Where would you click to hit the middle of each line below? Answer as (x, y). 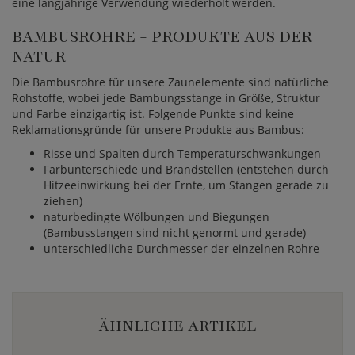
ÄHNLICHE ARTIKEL (177, 326)
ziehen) (63, 201)
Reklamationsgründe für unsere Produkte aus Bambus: (158, 130)
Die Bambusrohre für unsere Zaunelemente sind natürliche (170, 82)
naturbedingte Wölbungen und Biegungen (157, 217)
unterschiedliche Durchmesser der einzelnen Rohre (181, 248)
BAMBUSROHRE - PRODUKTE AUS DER (162, 37)
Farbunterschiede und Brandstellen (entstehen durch (186, 169)
